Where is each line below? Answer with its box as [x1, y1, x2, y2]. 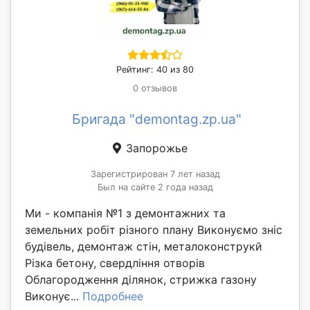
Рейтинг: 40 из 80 [116, 64, 194, 75]
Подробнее [82, 289, 143, 303]
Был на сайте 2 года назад [97, 181, 213, 192]
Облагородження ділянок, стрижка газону [25, 272, 257, 286]
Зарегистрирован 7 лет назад [90, 168, 220, 179]
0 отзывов [133, 82, 177, 93]
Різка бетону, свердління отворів [25, 255, 205, 270]
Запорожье [122, 140, 188, 155]
